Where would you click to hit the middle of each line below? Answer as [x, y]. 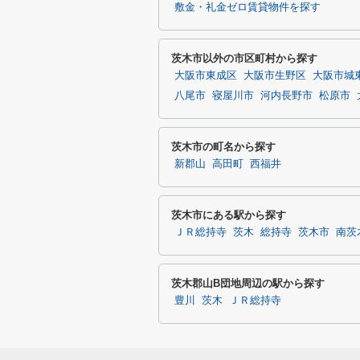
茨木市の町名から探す [223, 147]
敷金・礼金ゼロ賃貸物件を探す [247, 7]
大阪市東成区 [206, 76]
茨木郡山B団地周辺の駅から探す [248, 283]
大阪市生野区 [275, 76]
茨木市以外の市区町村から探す [244, 58]
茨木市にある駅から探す [229, 215]
